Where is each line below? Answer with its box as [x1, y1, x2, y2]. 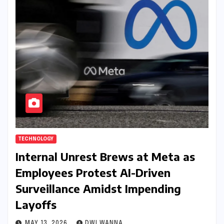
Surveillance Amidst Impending [15, 181, 181, 195]
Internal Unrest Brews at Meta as [15, 149, 195, 163]
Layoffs [15, 197, 56, 211]
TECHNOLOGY [18, 136, 53, 141]
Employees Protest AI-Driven [15, 165, 170, 179]
